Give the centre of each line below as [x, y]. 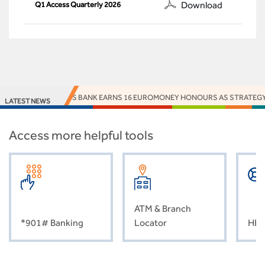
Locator [151, 223]
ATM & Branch [163, 209]
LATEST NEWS [28, 101]
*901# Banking [52, 223]
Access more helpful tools [81, 135]
